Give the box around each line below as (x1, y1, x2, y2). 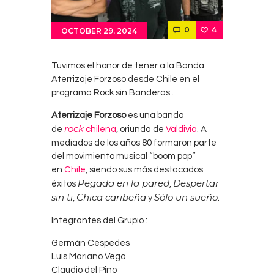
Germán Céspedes (51, 238, 130, 248)
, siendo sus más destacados (86, 165, 203, 174)
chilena (86, 124, 116, 134)
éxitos (51, 179, 78, 188)
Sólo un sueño (154, 191, 218, 203)
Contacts (51, 6, 102, 18)
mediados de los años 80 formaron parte (51, 138, 217, 147)
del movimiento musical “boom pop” (51, 151, 195, 161)
